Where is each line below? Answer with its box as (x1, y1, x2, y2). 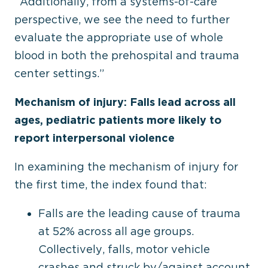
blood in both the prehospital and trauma (14, 49, 239, 62)
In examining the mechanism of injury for (14, 160, 238, 173)
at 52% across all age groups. (38, 225, 194, 237)
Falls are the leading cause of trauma (38, 207, 240, 220)
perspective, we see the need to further (14, 13, 230, 26)
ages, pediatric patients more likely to (14, 114, 221, 126)
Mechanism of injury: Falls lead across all (14, 96, 236, 108)
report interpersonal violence (14, 132, 175, 144)
